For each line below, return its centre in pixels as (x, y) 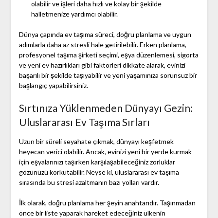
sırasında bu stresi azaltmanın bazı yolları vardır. (89, 182)
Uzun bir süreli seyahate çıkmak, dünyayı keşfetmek (96, 142)
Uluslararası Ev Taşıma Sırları (84, 122)
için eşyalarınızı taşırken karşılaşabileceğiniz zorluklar (97, 162)
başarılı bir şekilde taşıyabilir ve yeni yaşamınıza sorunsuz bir (108, 75)
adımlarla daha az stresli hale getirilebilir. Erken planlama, (102, 45)
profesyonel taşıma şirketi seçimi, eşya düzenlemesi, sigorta (109, 55)
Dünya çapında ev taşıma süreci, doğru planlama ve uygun (105, 35)
